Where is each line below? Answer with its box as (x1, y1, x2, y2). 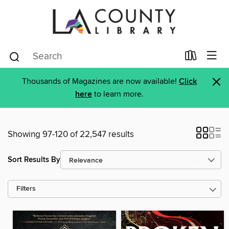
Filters (16, 185, 36, 193)
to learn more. (92, 89, 144, 99)
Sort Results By (8, 154, 60, 165)
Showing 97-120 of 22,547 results (8, 129, 134, 140)
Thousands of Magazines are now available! (22, 76, 179, 86)
